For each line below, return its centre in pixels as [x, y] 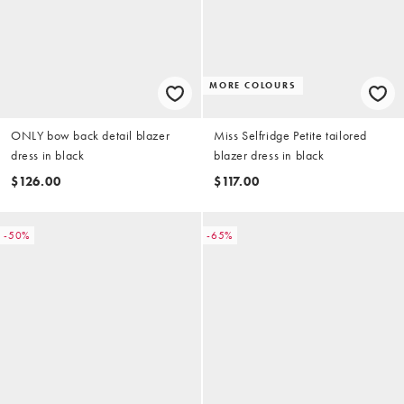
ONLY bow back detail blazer [91, 136]
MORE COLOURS [253, 86]
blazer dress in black [269, 156]
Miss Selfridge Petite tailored [290, 136]
